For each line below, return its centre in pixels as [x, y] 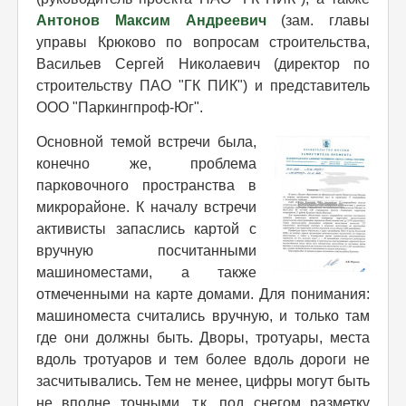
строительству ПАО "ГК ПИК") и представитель [203, 85]
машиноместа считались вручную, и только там [203, 315]
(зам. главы [318, 20]
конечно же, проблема [146, 163]
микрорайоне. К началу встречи [146, 207]
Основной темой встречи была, [146, 141]
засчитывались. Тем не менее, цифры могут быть [203, 381]
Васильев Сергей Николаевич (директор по [203, 63]
